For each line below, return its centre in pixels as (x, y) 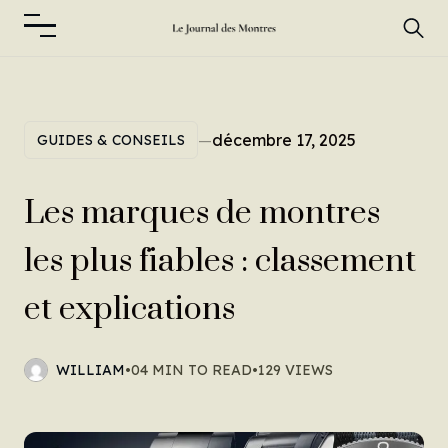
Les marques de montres (202, 213)
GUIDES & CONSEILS (111, 140)
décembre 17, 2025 (284, 140)
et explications (129, 309)
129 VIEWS (295, 370)
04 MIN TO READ (191, 370)
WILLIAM (90, 370)
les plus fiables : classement (220, 261)
